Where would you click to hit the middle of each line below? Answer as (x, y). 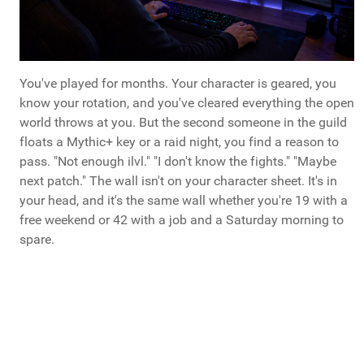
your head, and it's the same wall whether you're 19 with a (184, 201)
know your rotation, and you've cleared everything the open (187, 103)
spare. (37, 240)
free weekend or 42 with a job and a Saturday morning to (182, 220)
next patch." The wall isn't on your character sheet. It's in (178, 181)
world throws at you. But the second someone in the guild (183, 123)
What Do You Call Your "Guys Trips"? (153, 345)
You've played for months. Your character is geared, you (178, 84)
